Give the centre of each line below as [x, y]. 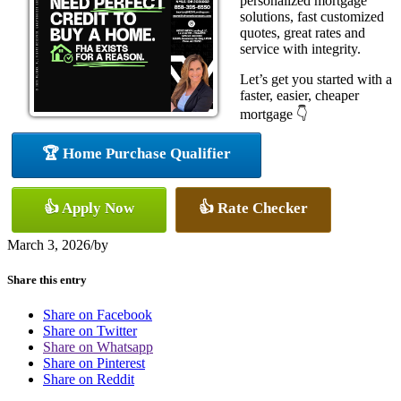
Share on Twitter [90, 330]
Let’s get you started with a [316, 79]
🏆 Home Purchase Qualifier [137, 153]
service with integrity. [300, 48]
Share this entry [47, 279]
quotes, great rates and [303, 32]
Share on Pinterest [94, 363]
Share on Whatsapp [98, 346]
